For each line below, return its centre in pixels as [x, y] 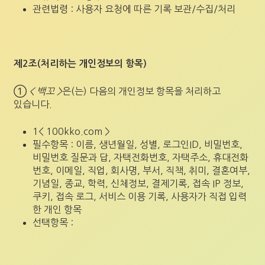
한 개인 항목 [57, 209]
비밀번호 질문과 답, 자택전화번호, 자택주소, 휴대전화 [140, 157]
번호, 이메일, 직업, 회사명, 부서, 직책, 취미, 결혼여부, [141, 170]
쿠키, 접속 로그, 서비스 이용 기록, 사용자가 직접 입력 [140, 196]
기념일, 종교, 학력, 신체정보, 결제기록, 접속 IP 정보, [138, 183]
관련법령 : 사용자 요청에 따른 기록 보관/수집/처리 [134, 9]
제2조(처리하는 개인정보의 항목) [80, 64]
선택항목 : [53, 222]
